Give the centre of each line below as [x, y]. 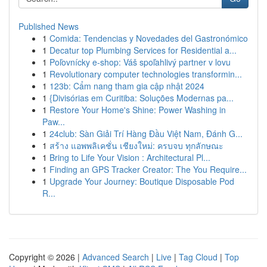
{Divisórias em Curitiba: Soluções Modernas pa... [142, 98]
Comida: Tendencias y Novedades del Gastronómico [149, 38]
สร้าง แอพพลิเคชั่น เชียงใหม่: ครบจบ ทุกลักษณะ [136, 145]
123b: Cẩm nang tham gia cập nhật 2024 [127, 86]
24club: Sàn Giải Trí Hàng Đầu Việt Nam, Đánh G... [146, 133]
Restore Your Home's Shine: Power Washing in [138, 110]
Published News [49, 26]
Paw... [54, 122]
